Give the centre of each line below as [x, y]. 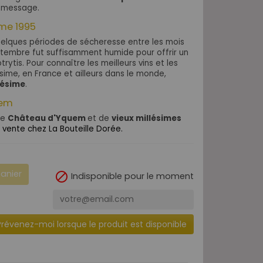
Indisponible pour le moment [131, 176]
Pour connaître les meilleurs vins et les [102, 63]
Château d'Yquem [47, 118]
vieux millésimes [146, 118]
